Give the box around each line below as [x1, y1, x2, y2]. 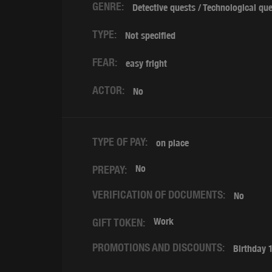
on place [156, 137, 189, 149]
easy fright [126, 58, 167, 69]
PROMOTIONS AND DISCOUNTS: [92, 241, 225, 254]
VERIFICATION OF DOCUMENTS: [92, 188, 225, 201]
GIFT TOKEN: [92, 216, 145, 229]
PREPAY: [92, 163, 127, 176]
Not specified [125, 30, 175, 41]
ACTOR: [92, 84, 124, 97]
